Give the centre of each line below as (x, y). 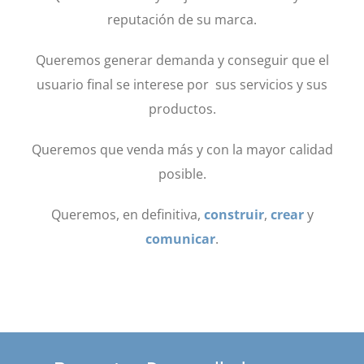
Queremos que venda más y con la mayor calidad (182, 149)
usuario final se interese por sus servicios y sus (182, 84)
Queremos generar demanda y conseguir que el (182, 60)
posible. (182, 173)
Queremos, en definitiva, (127, 214)
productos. (182, 108)
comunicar (180, 238)
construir (234, 214)
